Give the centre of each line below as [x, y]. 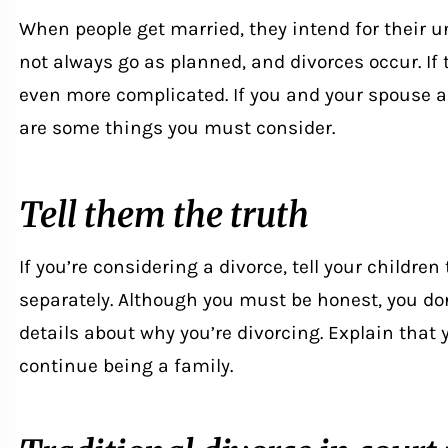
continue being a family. [125, 365]
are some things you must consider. [176, 127]
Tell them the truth [163, 214]
